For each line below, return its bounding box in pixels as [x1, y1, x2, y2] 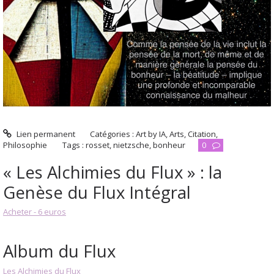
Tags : [62, 139, 86, 151]
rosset [85, 139, 109, 151]
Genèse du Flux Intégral [3, 180, 191, 204]
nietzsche [113, 139, 149, 151]
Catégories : [90, 128, 136, 140]
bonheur [152, 139, 185, 151]
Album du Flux [3, 239, 116, 263]
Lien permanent [14, 128, 75, 140]
